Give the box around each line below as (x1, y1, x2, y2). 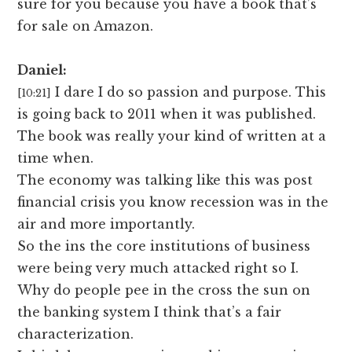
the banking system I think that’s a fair (17, 304, 282, 321)
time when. (17, 150, 94, 167)
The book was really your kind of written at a (17, 128, 327, 145)
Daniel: (17, 62, 68, 79)
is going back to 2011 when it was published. (17, 106, 317, 123)
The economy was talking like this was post (17, 172, 313, 189)
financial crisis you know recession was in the (17, 194, 329, 211)
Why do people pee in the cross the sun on (17, 282, 311, 299)
